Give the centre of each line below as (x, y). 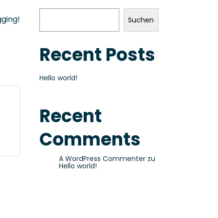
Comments (90, 139)
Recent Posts (97, 55)
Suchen (141, 20)
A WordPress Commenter (102, 159)
